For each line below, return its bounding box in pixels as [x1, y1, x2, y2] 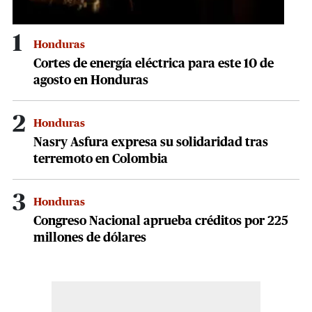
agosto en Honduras [33, 75, 148, 88]
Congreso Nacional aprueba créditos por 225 [33, 215, 288, 228]
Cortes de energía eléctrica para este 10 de [33, 58, 274, 71]
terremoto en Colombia [33, 153, 168, 166]
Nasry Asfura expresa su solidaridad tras [33, 136, 268, 150]
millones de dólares [33, 232, 146, 245]
